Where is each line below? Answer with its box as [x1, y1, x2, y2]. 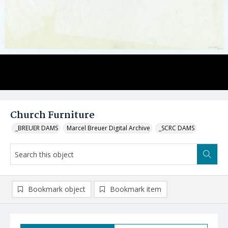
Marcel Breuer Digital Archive [67, 124, 150, 132]
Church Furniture [10, 108, 95, 123]
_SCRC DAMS [159, 124, 194, 132]
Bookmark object [28, 184, 85, 194]
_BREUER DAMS [15, 124, 58, 132]
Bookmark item [110, 184, 161, 194]
